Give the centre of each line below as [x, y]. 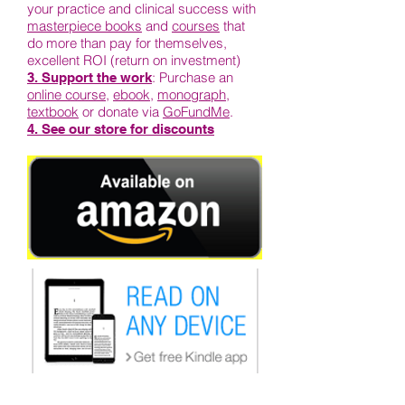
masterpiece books [85, 26]
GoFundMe [196, 112]
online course [66, 95]
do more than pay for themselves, [127, 43]
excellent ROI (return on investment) [134, 61]
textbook [53, 112]
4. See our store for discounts [121, 129]
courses [196, 26]
